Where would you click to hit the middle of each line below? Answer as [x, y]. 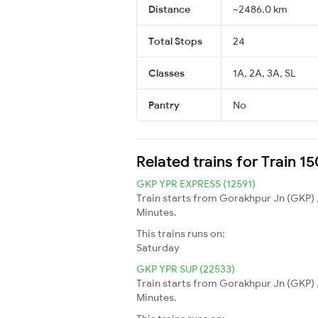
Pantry [164, 105]
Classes [166, 73]
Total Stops [175, 41]
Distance [169, 9]
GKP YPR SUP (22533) [186, 269]
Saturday [158, 247]
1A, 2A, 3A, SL [264, 73]
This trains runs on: [181, 233]
